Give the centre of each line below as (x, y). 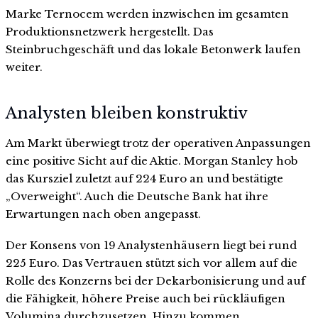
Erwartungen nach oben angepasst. (103, 214)
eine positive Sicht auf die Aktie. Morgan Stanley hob (152, 161)
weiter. (24, 67)
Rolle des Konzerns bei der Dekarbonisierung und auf (155, 281)
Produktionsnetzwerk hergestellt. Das (110, 31)
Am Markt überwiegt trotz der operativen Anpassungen (158, 143)
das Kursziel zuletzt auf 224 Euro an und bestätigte (144, 179)
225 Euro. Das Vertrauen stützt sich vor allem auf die (152, 263)
